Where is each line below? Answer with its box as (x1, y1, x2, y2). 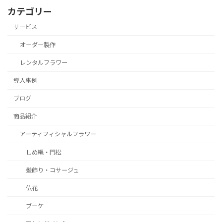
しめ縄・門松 (25, 148, 61, 156)
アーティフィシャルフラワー (19, 130, 96, 138)
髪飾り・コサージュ (25, 166, 79, 174)
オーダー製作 (19, 41, 55, 49)
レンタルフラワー (19, 58, 67, 66)
